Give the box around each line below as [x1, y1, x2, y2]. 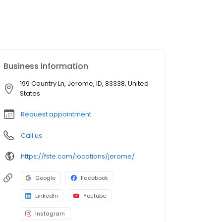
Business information [3, 60, 88, 72]
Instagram [35, 210, 65, 218]
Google [35, 174, 55, 182]
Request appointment [21, 110, 91, 119]
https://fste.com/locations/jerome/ [21, 151, 135, 161]
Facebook [81, 174, 108, 182]
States [20, 89, 40, 98]
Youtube [83, 192, 106, 200]
